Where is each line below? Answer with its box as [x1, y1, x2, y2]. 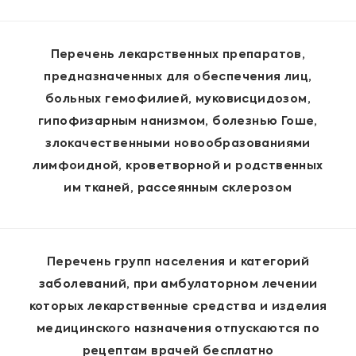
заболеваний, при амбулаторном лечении [38, 279, 318, 291]
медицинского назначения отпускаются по [36, 323, 320, 335]
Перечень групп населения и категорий [46, 257, 310, 269]
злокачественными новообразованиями [45, 138, 311, 150]
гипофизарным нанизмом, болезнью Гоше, [38, 116, 318, 128]
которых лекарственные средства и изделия [29, 301, 327, 313]
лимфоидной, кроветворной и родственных [33, 161, 323, 172]
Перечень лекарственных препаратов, [50, 49, 306, 61]
